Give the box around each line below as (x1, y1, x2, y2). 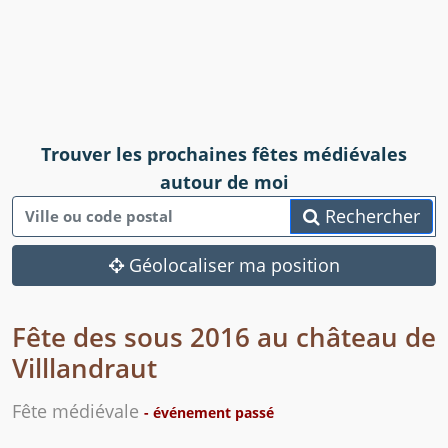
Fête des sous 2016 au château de (12, 319, 436, 356)
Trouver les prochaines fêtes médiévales (41, 142, 407, 167)
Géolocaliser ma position (123, 253, 340, 278)
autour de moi (159, 170, 289, 195)
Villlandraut (12, 350, 157, 387)
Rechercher (320, 204, 420, 229)
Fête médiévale (12, 399, 144, 424)
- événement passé (144, 403, 274, 423)
